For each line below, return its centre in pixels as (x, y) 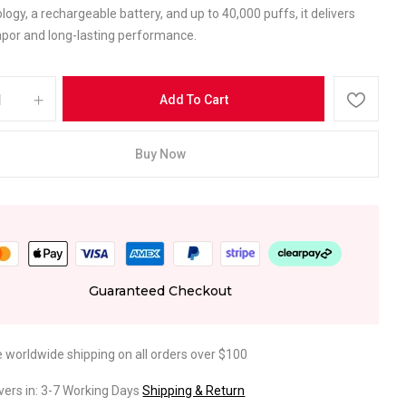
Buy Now (160, 154)
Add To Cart (193, 100)
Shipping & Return (194, 390)
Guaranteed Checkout (160, 291)
